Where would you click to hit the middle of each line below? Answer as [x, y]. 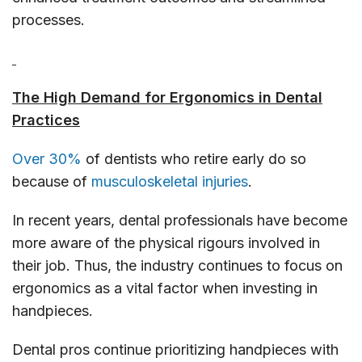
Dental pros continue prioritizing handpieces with [175, 349]
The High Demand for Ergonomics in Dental [167, 97]
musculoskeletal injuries [170, 181]
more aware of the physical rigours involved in [166, 242]
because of [52, 181]
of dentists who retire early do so [194, 158]
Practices [46, 120]
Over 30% [47, 158]
